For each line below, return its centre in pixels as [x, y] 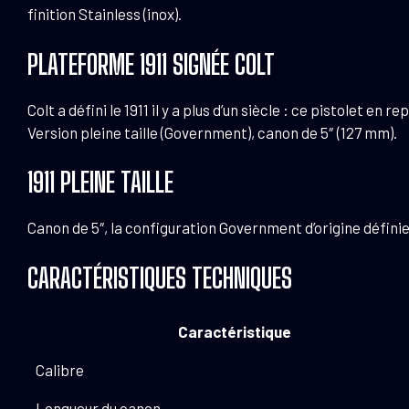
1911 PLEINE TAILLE [100, 183]
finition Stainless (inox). [105, 14]
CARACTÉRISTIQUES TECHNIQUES [160, 278]
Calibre [60, 369]
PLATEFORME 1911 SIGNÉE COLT [151, 64]
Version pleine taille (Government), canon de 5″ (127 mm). [212, 132]
